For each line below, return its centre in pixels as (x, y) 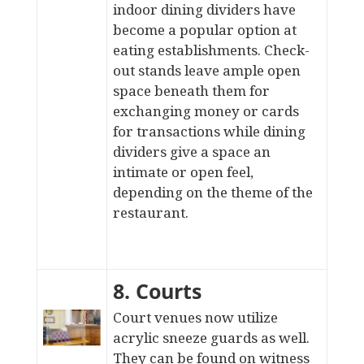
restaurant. (150, 212)
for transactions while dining (209, 131)
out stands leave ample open (206, 70)
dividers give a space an (191, 152)
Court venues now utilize (195, 317)
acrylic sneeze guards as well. (211, 338)
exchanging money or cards (206, 111)
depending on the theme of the (212, 192)
